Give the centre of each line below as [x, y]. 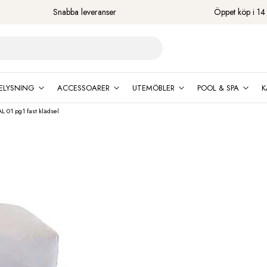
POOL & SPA [218, 88]
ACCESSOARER [83, 88]
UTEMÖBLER [153, 88]
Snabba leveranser [85, 12]
